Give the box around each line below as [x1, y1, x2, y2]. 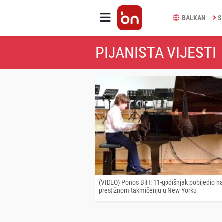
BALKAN [181, 13, 206, 22]
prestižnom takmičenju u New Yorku [99, 186, 197, 194]
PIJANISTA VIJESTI [95, 43, 216, 62]
